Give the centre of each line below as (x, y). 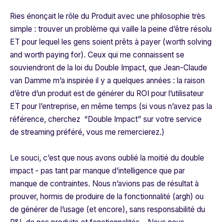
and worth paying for (45, 55)
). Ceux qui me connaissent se (133, 55)
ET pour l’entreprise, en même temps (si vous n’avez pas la (111, 107)
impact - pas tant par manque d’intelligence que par (97, 171)
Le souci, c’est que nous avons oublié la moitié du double (107, 158)
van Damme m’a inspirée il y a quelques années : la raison (107, 81)
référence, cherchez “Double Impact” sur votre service (106, 119)
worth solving (189, 42)
